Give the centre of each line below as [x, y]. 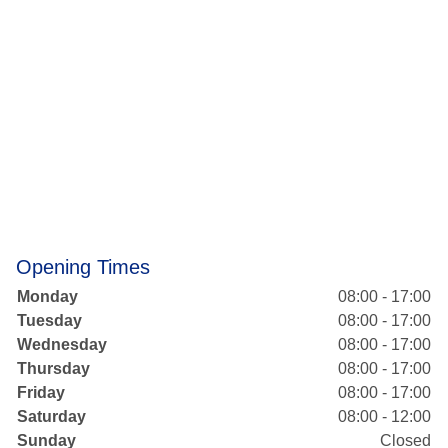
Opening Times [83, 266]
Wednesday [62, 344]
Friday [41, 392]
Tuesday [49, 320]
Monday [47, 296]
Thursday [53, 368]
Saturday [51, 416]
